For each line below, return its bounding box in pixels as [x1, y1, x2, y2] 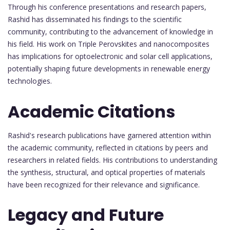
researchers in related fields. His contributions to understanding [8, 155, 217, 165]
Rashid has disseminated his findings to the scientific [8, 14, 182, 25]
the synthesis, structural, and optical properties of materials [8, 167, 205, 177]
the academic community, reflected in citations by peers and [8, 142, 208, 152]
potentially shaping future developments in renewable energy [8, 64, 210, 74]
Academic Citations [8, 100, 175, 123]
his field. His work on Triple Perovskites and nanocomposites [8, 39, 209, 49]
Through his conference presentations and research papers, [8, 2, 206, 12]
